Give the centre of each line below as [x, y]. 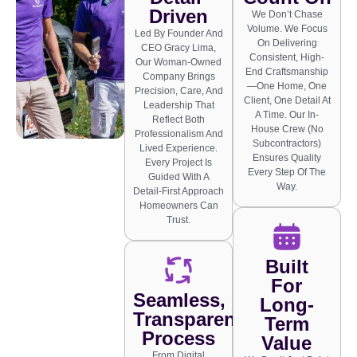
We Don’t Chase [287, 14]
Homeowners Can [178, 205]
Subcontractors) [287, 143]
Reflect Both [178, 119]
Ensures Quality [287, 157]
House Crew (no [287, 129]
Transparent [188, 319]
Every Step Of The [287, 172]
